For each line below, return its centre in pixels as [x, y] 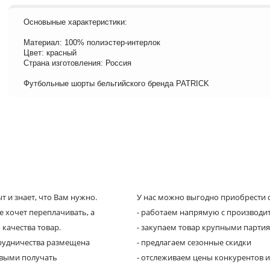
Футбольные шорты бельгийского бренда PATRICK [116, 83]
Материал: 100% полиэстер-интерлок [92, 42]
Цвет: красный [50, 52]
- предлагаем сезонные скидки [194, 242]
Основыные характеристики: [75, 22]
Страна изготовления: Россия [77, 63]
